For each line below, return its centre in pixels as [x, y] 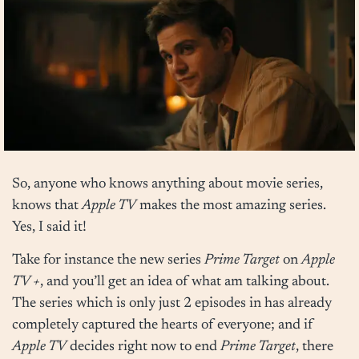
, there [315, 347]
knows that [47, 206]
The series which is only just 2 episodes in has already [172, 304]
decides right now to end [143, 347]
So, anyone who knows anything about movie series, [167, 184]
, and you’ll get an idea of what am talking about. [185, 282]
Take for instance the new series [108, 261]
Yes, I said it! [49, 227]
